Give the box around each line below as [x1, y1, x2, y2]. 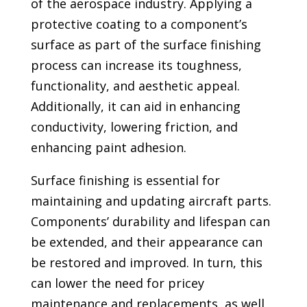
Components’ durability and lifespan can [30, 213, 270, 230]
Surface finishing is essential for [30, 172, 220, 189]
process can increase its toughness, [30, 57, 242, 74]
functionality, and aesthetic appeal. [30, 77, 240, 95]
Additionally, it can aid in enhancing [30, 98, 241, 115]
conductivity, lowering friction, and [30, 119, 238, 136]
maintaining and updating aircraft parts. [30, 193, 271, 210]
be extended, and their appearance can [30, 234, 262, 251]
